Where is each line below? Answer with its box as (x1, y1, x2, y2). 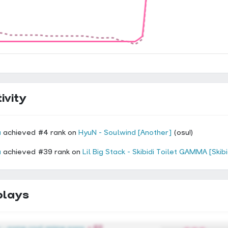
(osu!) (172, 129, 193, 137)
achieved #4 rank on (3, 129, 79, 137)
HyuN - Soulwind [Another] (78, 129, 172, 137)
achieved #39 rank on (3, 148, 83, 156)
